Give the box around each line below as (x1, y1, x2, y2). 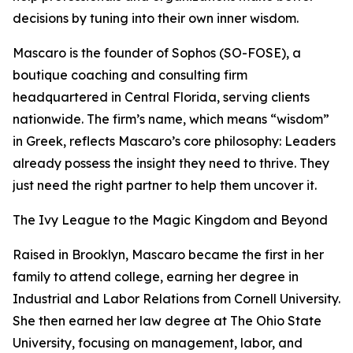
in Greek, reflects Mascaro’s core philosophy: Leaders (13, 133, 336, 149)
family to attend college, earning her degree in (13, 269, 299, 284)
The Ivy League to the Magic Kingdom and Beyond (13, 212, 328, 228)
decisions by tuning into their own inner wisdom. (13, 10, 299, 26)
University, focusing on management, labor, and (13, 335, 303, 351)
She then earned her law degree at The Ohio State (13, 313, 321, 329)
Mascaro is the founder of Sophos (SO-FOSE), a (13, 45, 301, 61)
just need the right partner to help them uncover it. (13, 177, 317, 193)
